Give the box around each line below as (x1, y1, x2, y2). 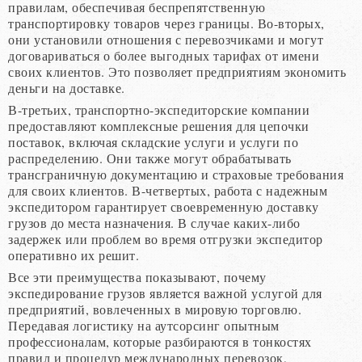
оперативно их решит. (8, 246, 139, 263)
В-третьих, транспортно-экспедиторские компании (8, 100, 309, 118)
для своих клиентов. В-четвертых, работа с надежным (8, 181, 327, 199)
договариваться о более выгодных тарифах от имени (8, 46, 319, 64)
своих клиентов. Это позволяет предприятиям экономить (8, 62, 346, 80)
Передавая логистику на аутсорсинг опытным (8, 316, 280, 334)
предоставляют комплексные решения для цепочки (8, 116, 309, 134)
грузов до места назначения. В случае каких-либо (8, 213, 301, 231)
